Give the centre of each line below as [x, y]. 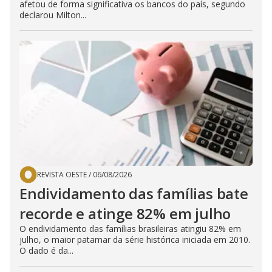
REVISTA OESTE [62, 175]
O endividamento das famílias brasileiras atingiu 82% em [130, 229]
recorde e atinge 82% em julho [125, 214]
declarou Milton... [53, 15]
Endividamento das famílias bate [134, 194]
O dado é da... [46, 251]
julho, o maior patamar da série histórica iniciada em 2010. [135, 240]
